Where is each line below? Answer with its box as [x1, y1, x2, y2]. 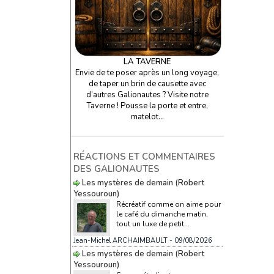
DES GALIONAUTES [73, 162, 160, 175]
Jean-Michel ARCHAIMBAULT [73, 235, 168, 245]
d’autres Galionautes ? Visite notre [86, 89, 209, 100]
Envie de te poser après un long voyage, [75, 67, 219, 78]
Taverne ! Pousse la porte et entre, [86, 100, 208, 111]
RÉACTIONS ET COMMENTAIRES [73, 150, 215, 163]
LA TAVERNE [124, 56, 171, 67]
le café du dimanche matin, [116, 209, 208, 219]
